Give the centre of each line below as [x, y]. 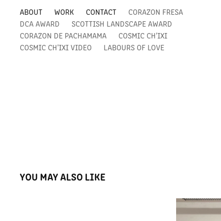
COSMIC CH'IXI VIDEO [56, 47]
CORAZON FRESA [156, 12]
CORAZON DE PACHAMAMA [63, 35]
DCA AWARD [40, 23]
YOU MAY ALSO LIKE [63, 176]
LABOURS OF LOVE [134, 47]
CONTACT [101, 12]
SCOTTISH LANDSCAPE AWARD [122, 23]
